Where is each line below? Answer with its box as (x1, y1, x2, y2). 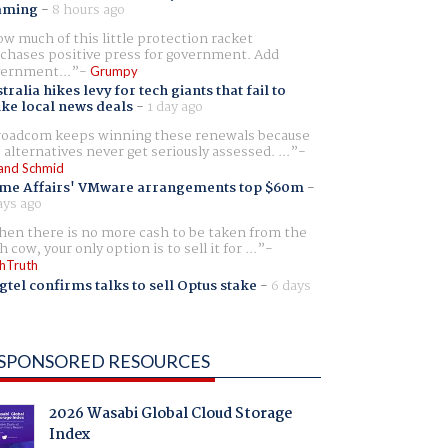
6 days (270, 274, 311, 297)
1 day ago (146, 96, 203, 119)
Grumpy (89, 62, 138, 79)
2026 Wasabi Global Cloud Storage (48, 402, 292, 427)
